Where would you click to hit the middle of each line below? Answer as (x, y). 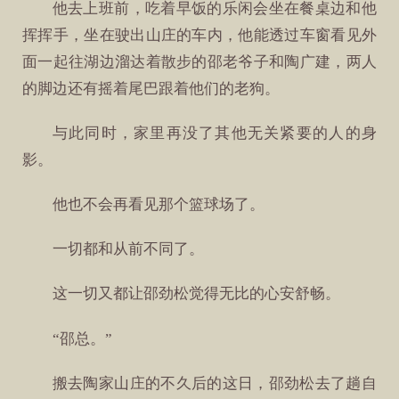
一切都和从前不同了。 (128, 249)
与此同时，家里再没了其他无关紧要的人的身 (214, 133)
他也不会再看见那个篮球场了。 (158, 205)
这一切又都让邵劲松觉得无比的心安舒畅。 (196, 294)
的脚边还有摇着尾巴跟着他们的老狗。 (151, 88)
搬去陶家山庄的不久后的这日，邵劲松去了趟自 (214, 383)
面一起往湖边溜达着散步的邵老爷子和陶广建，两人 (199, 61)
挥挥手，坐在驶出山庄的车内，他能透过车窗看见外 (199, 35)
